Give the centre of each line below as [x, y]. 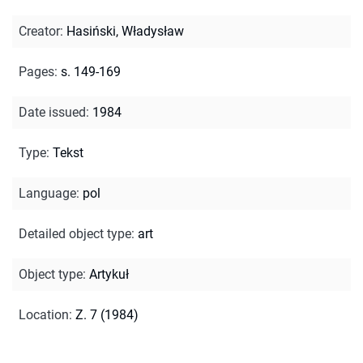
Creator [39, 31]
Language [47, 193]
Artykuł [109, 274]
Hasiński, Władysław [125, 31]
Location [44, 314]
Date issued [52, 112]
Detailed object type [75, 233]
